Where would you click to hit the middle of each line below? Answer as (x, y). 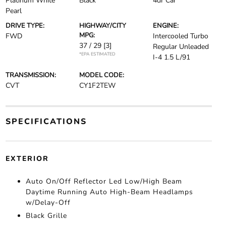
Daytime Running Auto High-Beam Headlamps (109, 192)
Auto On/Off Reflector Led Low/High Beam (104, 181)
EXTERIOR (27, 159)
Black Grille (46, 216)
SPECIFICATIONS (46, 122)
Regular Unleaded (181, 47)
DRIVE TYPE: (25, 26)
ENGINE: (166, 26)
